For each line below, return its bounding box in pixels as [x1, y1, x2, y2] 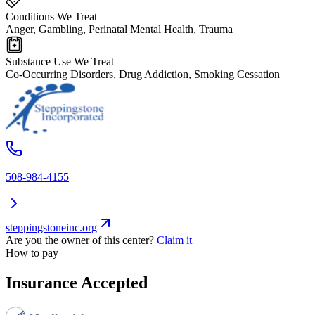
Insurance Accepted [6, 273, 148, 292]
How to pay [6, 247, 58, 259]
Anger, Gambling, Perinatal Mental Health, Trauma [6, 23, 233, 36]
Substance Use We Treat [6, 56, 114, 68]
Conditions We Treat [6, 11, 97, 23]
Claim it [157, 234, 192, 247]
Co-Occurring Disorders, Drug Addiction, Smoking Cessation [6, 68, 280, 81]
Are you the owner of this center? [6, 234, 154, 247]
